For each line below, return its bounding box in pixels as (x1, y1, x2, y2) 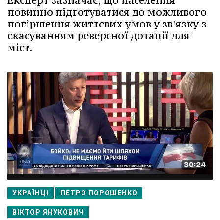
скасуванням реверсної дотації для (7, 29, 190, 42)
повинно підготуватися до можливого (7, 5, 207, 19)
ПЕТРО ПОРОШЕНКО (60, 189, 137, 197)
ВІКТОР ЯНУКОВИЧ (12, 208, 84, 217)
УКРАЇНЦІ (12, 189, 49, 197)
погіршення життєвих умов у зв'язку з (7, 17, 207, 30)
